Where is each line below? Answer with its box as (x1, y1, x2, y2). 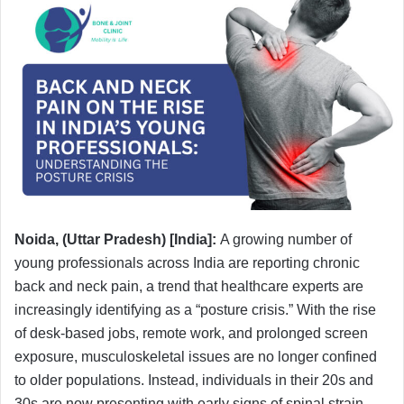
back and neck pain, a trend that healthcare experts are (14, 278, 363, 294)
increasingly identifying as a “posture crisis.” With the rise (14, 301, 376, 317)
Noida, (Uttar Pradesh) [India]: (14, 231, 220, 247)
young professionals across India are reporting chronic (14, 254, 360, 271)
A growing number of (220, 231, 352, 247)
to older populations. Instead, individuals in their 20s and (14, 372, 373, 388)
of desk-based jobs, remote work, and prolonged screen (14, 325, 368, 341)
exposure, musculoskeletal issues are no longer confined (14, 348, 377, 364)
